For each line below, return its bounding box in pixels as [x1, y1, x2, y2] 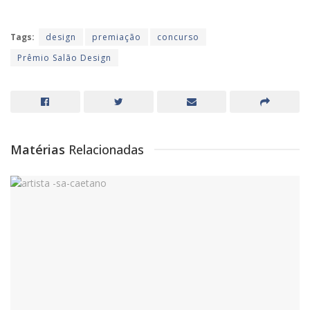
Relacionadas [69, 140, 144, 158]
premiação [92, 30, 141, 43]
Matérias [10, 140, 69, 158]
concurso [157, 30, 199, 43]
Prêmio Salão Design [17, 51, 111, 64]
